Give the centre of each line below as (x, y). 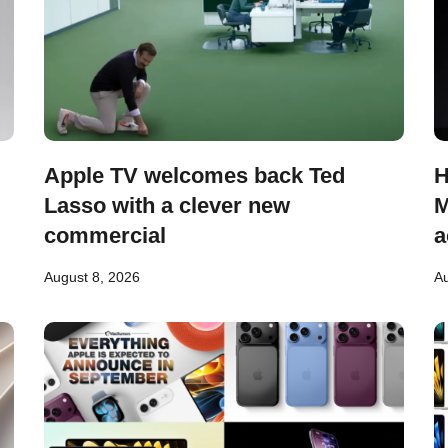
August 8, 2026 (92, 277)
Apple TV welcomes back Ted (194, 175)
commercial (105, 235)
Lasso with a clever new (167, 205)
